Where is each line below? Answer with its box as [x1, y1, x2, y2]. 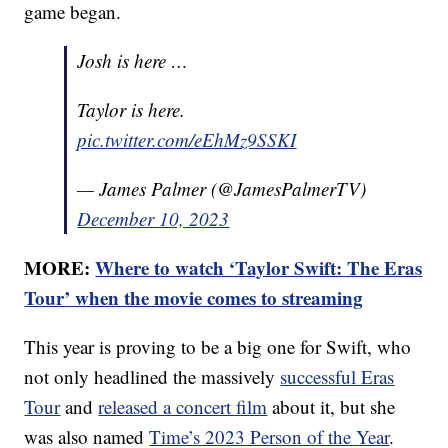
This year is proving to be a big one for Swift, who [24, 333, 412, 359]
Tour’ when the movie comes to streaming [24, 283, 364, 311]
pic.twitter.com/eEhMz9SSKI [77, 126, 297, 152]
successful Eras [280, 363, 395, 389]
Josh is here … [77, 47, 189, 73]
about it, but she [267, 393, 396, 419]
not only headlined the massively [24, 363, 281, 389]
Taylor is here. [77, 96, 186, 122]
